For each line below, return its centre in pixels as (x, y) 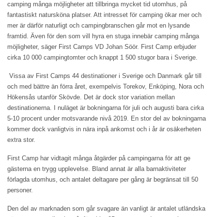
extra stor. (21, 139)
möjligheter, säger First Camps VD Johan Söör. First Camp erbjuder (102, 46)
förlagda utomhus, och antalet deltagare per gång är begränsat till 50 (103, 179)
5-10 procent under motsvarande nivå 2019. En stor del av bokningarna (107, 118)
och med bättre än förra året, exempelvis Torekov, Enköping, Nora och (106, 86)
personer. (20, 190)
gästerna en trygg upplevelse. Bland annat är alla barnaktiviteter (97, 169)
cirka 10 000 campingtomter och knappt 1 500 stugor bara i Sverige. (102, 57)
